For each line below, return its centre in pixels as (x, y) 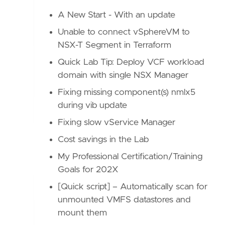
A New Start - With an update (117, 15)
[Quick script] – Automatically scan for (133, 187)
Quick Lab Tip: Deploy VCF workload (131, 62)
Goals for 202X (88, 170)
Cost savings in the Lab (103, 140)
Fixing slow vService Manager (117, 123)
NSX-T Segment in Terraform (115, 45)
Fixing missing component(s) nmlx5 (127, 92)
